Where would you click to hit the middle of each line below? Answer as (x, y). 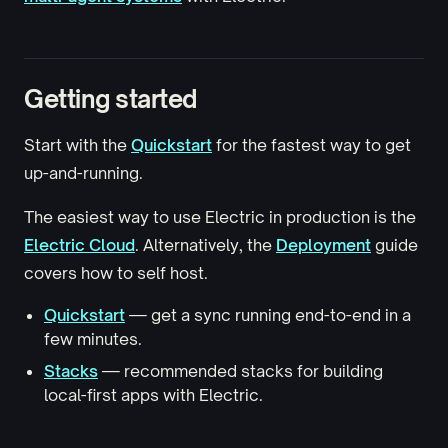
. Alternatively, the (205, 245)
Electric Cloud (79, 245)
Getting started (110, 99)
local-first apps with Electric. (153, 395)
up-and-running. (83, 173)
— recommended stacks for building (240, 371)
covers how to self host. (116, 273)
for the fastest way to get (311, 145)
